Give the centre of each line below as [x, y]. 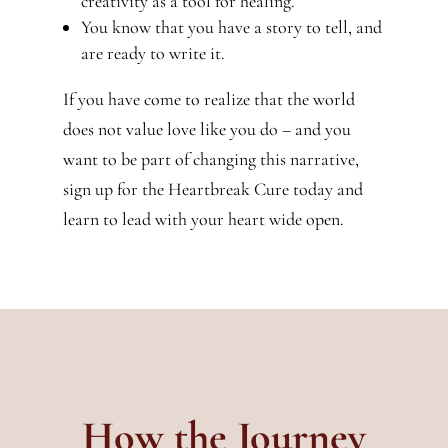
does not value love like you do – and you [206, 128]
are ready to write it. [152, 52]
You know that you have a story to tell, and [231, 26]
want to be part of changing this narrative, [210, 158]
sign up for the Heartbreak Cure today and [212, 188]
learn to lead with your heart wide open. [203, 218]
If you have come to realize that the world [208, 98]
